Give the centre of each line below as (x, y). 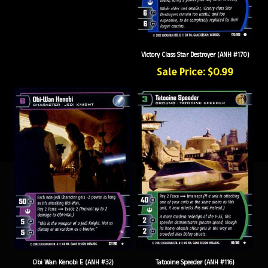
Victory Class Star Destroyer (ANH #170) (195, 46)
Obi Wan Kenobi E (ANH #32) (73, 253)
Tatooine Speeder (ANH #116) (195, 253)
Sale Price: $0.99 (195, 62)
